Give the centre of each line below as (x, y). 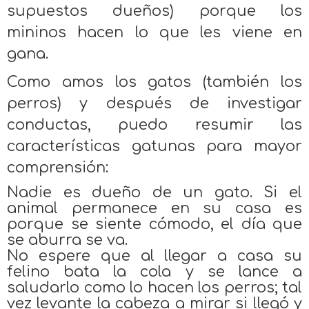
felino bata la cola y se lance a (154, 271)
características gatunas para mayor (154, 146)
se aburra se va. (67, 240)
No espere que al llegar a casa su (154, 256)
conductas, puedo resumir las (154, 124)
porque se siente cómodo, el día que (154, 224)
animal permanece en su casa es (154, 208)
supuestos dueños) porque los (154, 11)
